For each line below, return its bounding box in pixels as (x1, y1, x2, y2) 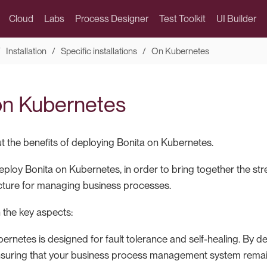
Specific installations (60, 45, 137, 57)
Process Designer (74, 13, 148, 24)
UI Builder (216, 13, 256, 24)
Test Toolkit (159, 13, 206, 24)
